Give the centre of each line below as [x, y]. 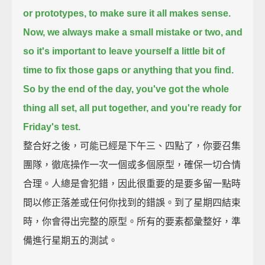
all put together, [114, 108]
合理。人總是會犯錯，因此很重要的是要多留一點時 [132, 183]
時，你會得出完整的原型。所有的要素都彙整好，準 [132, 221]
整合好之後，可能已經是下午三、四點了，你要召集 [132, 146]
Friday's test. [52, 127]
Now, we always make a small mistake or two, [123, 32]
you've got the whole [183, 89]
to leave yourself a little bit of [161, 51]
